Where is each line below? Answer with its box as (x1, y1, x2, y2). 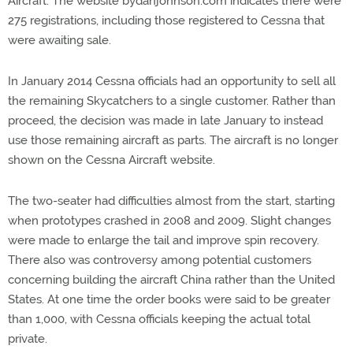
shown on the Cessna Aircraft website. (8, 152, 215, 167)
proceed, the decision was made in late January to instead (8, 113, 323, 128)
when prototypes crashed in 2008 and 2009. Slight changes (8, 213, 331, 228)
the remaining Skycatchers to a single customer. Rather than (8, 93, 336, 108)
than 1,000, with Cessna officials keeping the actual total (8, 311, 310, 326)
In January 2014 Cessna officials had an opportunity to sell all (8, 73, 336, 88)
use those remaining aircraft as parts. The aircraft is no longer (8, 132, 338, 147)
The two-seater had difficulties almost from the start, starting (8, 193, 335, 208)
